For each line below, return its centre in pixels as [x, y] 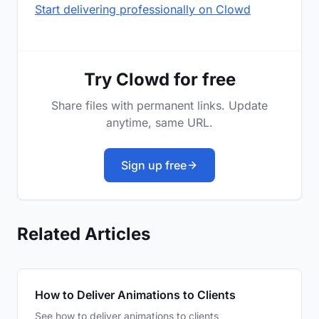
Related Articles [84, 234]
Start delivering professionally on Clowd [143, 10]
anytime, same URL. [159, 123]
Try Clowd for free [159, 80]
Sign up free [154, 166]
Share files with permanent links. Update [159, 106]
